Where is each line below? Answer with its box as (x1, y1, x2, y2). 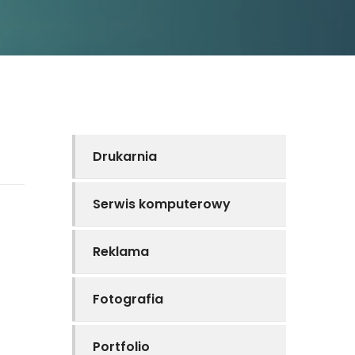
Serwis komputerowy (93, 195, 231, 213)
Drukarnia (93, 147, 157, 166)
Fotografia (93, 290, 163, 308)
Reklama (93, 242, 149, 261)
